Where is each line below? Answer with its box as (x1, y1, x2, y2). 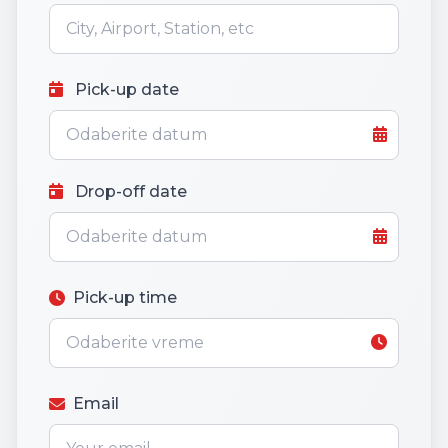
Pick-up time (73, 288, 177, 308)
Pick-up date (71, 80, 179, 100)
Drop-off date (71, 182, 187, 202)
